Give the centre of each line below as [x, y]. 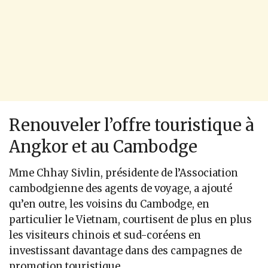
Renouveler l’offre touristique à [131, 125]
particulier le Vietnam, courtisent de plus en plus [130, 220]
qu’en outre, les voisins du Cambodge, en [109, 204]
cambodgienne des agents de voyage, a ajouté [121, 188]
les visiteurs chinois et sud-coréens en [105, 235]
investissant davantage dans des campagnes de [125, 251]
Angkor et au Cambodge [103, 147]
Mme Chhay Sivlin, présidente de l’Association [124, 173]
